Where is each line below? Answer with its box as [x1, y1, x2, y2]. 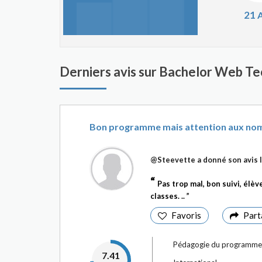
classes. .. [150, 191, 187, 201]
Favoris [171, 210, 201, 220]
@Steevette [150, 155, 195, 164]
